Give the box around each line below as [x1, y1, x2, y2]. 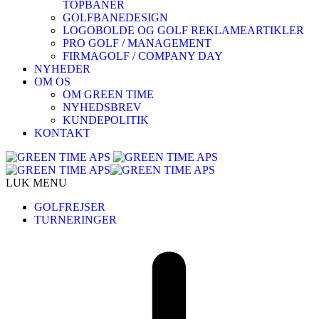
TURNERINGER [34, 214, 117, 226]
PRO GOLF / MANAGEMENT [63, 37, 211, 49]
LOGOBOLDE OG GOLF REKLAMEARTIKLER [63, 24, 304, 36]
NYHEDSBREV [63, 101, 142, 113]
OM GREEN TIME [63, 88, 154, 100]
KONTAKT [34, 127, 90, 139]
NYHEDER [34, 63, 90, 75]
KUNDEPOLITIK [63, 114, 149, 126]
